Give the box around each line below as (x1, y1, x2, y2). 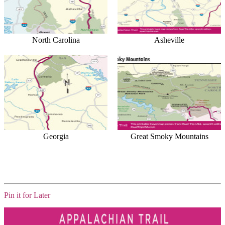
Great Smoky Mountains (130, 132, 208, 141)
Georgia (43, 132, 69, 141)
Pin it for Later (4, 190, 50, 199)
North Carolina (32, 36, 80, 45)
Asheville (154, 36, 184, 45)
